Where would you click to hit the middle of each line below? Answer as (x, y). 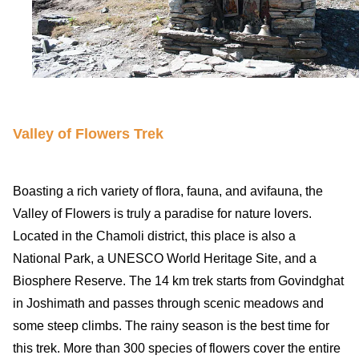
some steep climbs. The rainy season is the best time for (171, 325)
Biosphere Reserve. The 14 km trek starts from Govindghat (178, 280)
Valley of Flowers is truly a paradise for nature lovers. (162, 213)
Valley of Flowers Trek (88, 133)
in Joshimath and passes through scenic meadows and (168, 303)
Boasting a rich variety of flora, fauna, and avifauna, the (168, 191)
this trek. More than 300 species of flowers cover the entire (177, 348)
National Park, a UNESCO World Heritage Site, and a (165, 258)
